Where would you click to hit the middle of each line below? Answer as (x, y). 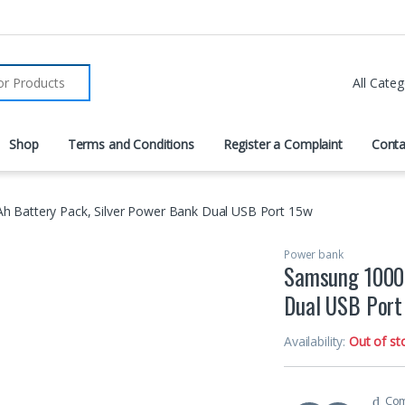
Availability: (317, 342)
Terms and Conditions (131, 145)
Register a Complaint (283, 145)
